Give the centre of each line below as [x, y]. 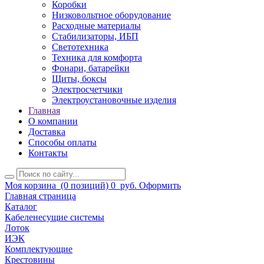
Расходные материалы [96, 26]
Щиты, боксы [79, 79]
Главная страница [40, 196]
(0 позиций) [83, 186]
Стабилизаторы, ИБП [95, 37]
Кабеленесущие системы [55, 217]
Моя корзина [30, 186]
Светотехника [80, 47]
